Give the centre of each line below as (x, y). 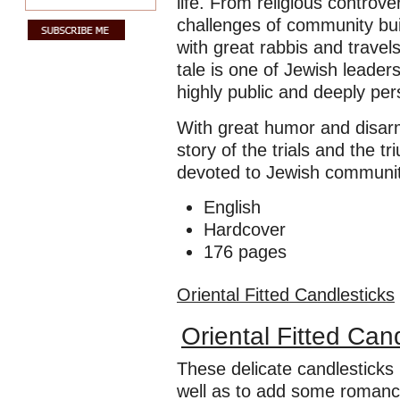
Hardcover (245, 229)
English (232, 207)
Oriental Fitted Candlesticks (286, 295)
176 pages (245, 252)
